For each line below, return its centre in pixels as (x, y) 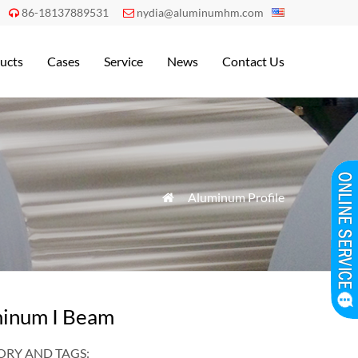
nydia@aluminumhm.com (200, 12)
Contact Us (253, 61)
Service (123, 61)
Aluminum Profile (236, 197)
